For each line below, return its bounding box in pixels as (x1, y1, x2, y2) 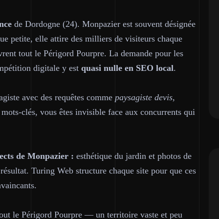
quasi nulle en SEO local (81, 63, 174, 73)
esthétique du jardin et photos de (74, 151, 192, 161)
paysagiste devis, (115, 92, 175, 102)
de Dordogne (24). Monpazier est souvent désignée (12, 19, 196, 29)
